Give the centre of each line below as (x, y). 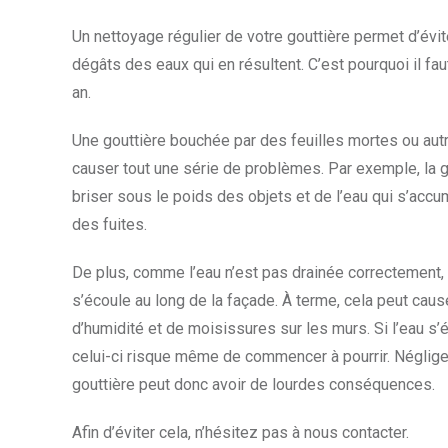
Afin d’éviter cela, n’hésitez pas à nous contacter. (240, 432)
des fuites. (109, 224)
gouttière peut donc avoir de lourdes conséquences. (255, 384)
